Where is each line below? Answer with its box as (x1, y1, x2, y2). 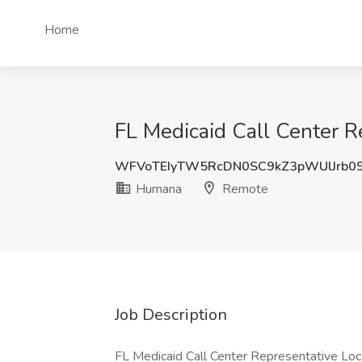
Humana (133, 180, 182, 198)
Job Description (115, 304, 227, 326)
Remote (219, 180, 268, 198)
